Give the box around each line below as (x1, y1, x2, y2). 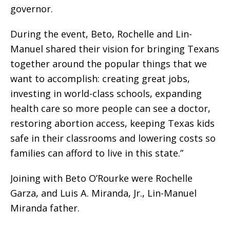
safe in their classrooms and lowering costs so (10, 132, 216, 145)
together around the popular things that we (10, 57, 207, 70)
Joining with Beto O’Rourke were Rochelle (10, 172, 193, 185)
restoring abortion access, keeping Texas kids (10, 117, 215, 130)
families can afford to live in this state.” (10, 147, 183, 160)
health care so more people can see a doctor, (10, 102, 210, 115)
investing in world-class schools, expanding (10, 87, 202, 100)
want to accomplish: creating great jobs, (10, 72, 190, 85)
